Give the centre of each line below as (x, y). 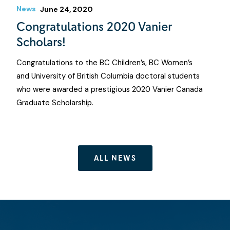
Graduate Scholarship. (55, 102)
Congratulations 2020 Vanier (94, 26)
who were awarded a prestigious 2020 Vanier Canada (110, 89)
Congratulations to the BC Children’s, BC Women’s (104, 62)
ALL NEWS (115, 158)
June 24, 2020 (66, 9)
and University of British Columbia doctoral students (108, 76)
